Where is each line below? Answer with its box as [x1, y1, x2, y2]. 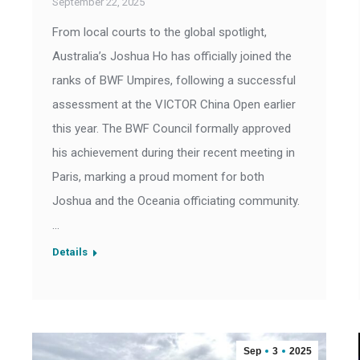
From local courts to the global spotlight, [52, 25, 267, 40]
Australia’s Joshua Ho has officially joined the [52, 49, 292, 64]
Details [52, 246, 88, 259]
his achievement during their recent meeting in [52, 145, 295, 161]
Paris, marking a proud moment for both [52, 170, 264, 185]
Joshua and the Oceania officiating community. [52, 194, 300, 209]
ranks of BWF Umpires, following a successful [52, 73, 296, 88]
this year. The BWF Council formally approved [52, 121, 291, 137]
